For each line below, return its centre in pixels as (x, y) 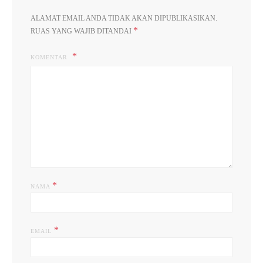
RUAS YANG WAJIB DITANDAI (82, 31)
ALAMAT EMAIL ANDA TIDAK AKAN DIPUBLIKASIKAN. (124, 18)
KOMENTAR (50, 57)
